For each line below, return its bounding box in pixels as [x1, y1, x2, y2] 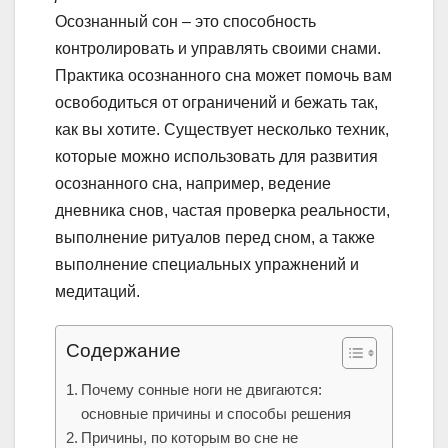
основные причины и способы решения [81, 405, 352, 423]
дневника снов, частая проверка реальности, [55, 202, 390, 220]
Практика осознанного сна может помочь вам [55, 67, 392, 85]
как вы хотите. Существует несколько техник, [55, 121, 389, 139]
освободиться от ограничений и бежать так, [55, 94, 378, 112]
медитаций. [55, 283, 140, 301]
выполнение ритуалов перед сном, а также [55, 229, 375, 247]
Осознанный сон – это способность [55, 13, 316, 31]
